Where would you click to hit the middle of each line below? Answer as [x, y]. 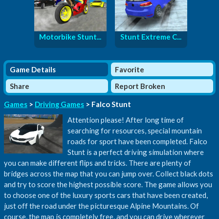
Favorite [130, 69]
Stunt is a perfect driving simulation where [136, 152]
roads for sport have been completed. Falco [137, 141]
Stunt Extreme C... [151, 36]
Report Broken [140, 86]
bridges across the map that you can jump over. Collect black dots [109, 173]
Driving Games [59, 104]
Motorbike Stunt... [70, 36]
